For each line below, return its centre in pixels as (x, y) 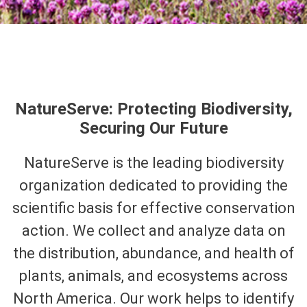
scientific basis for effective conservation (153, 208)
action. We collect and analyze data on (153, 231)
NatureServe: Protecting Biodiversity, (153, 109)
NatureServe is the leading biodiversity (153, 163)
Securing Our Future (153, 128)
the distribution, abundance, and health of (153, 253)
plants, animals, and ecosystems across (153, 276)
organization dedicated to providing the (153, 185)
